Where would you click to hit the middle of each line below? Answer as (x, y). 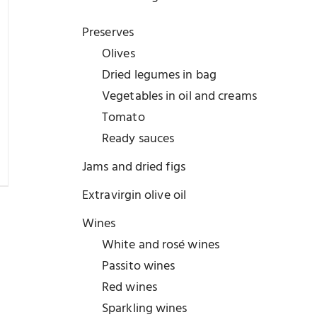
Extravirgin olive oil (134, 196)
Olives (119, 54)
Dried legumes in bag (159, 75)
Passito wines (139, 266)
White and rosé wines (161, 245)
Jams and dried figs (134, 167)
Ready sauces (138, 139)
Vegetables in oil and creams (179, 97)
